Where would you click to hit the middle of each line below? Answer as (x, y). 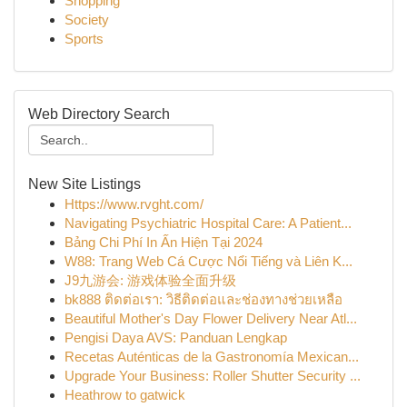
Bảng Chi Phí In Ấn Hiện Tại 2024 (164, 242)
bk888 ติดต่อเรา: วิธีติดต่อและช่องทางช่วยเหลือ (203, 299)
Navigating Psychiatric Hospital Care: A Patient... (208, 223)
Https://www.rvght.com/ (134, 204)
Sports (84, 39)
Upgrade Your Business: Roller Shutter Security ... (213, 376)
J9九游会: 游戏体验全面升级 (150, 280)
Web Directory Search (99, 114)
